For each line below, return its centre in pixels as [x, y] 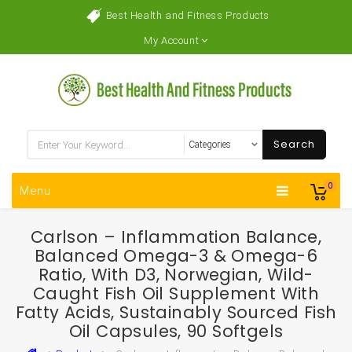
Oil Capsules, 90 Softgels [176, 331]
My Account [172, 40]
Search [294, 144]
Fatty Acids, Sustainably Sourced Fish [176, 312]
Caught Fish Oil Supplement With [176, 293]
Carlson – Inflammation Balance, [176, 237]
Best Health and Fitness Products [188, 15]
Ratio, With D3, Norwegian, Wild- [176, 275]
